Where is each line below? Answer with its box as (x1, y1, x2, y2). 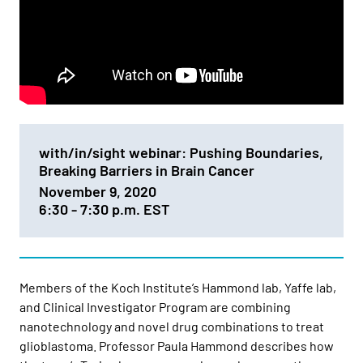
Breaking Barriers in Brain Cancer (39, 161, 254, 180)
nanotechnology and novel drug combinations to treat (19, 318, 324, 335)
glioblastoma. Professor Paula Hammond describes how (19, 338, 334, 354)
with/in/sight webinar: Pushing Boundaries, (39, 143, 323, 162)
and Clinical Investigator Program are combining (19, 299, 291, 315)
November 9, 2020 (39, 182, 156, 201)
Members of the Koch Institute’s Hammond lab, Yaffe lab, (19, 280, 336, 296)
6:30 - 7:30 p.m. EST (39, 200, 173, 219)
